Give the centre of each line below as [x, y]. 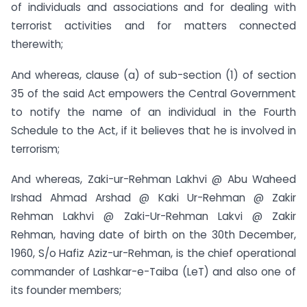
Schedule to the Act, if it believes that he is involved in [153, 130]
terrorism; [35, 149]
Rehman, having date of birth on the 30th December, [153, 235]
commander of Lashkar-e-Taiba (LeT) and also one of [153, 272]
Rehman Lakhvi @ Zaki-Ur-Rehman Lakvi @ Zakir [153, 217]
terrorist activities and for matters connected [153, 25]
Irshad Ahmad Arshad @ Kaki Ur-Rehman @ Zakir [153, 198]
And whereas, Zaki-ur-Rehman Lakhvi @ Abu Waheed [153, 180]
